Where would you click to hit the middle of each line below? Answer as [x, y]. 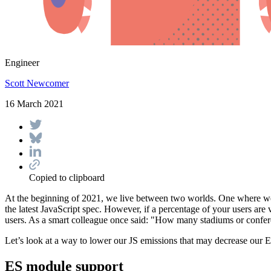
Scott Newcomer [37, 83]
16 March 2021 [34, 103]
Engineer [22, 62]
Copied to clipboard [67, 177]
